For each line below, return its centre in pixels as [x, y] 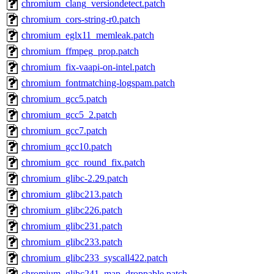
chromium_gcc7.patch [64, 131]
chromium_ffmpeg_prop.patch [80, 51]
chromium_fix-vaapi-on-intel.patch [88, 67]
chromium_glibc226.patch [72, 210]
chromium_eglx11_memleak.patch [88, 35]
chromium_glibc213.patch [72, 194]
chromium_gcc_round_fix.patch [83, 163]
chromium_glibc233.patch [72, 242]
